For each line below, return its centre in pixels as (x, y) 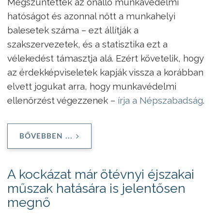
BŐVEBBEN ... (46, 136)
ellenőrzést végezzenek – (62, 100)
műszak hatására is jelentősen (96, 188)
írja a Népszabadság (160, 100)
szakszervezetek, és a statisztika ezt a (87, 44)
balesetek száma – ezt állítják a (73, 30)
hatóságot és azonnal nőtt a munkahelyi (91, 16)
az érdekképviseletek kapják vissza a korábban (105, 72)
